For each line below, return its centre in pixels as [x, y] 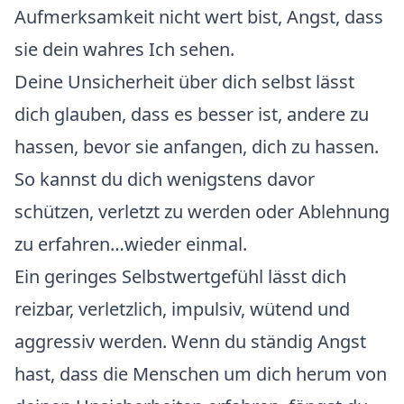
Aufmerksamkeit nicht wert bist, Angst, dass [199, 17]
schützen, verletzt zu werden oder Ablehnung [202, 211]
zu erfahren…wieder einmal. [131, 244]
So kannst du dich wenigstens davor [165, 179]
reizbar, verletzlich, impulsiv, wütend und [182, 309]
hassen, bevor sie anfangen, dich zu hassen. [197, 147]
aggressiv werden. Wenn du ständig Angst [190, 341]
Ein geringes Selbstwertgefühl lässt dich [180, 276]
